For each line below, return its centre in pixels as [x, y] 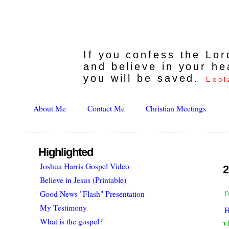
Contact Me [106, 108]
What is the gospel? [72, 221]
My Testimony [64, 208]
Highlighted [66, 152]
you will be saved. [144, 78]
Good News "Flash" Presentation [93, 194]
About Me [50, 108]
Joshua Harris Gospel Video [85, 166]
